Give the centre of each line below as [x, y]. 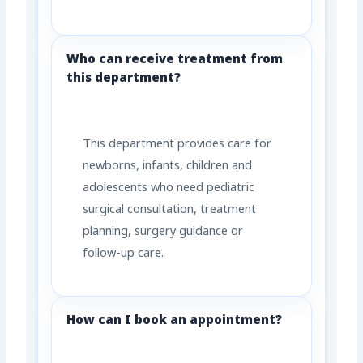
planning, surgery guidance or [163, 233]
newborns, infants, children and [168, 167]
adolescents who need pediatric [169, 189]
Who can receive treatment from [175, 60]
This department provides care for [177, 145]
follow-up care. [124, 254]
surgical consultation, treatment [170, 211]
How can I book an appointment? [175, 321]
